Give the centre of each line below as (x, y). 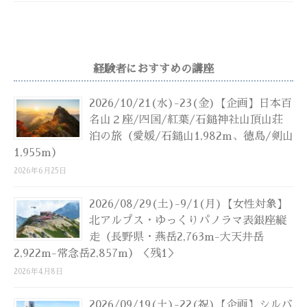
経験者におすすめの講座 (153, 69)
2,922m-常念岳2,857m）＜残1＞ (96, 253)
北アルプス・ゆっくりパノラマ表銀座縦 (188, 220)
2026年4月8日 (38, 271)
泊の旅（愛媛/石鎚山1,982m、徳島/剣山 (191, 136)
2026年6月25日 (40, 171)
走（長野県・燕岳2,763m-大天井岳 (176, 237)
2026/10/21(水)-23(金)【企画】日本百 (191, 103)
